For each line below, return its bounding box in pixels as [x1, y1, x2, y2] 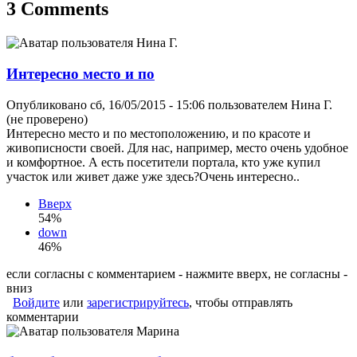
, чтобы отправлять [189, 295, 292, 309]
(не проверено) [6, 112, 88, 126]
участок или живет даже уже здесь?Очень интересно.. [6, 169, 300, 183]
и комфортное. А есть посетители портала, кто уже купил [6, 155, 320, 169]
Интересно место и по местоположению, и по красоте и [6, 126, 311, 140]
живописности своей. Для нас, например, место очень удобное [6, 140, 348, 155]
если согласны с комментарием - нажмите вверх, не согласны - [6, 266, 347, 280]
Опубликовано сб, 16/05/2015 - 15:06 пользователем [6, 97, 291, 112]
